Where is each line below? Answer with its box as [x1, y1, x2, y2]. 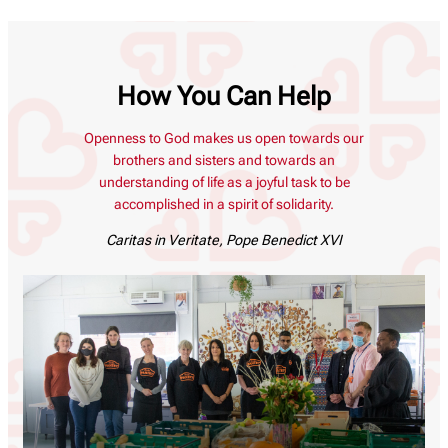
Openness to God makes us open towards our [84, 129, 364, 146]
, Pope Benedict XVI [219, 231, 342, 248]
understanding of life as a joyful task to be [98, 173, 350, 190]
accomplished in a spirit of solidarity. [114, 195, 334, 212]
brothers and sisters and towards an [113, 151, 335, 168]
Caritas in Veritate [106, 231, 219, 248]
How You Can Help [117, 81, 331, 112]
